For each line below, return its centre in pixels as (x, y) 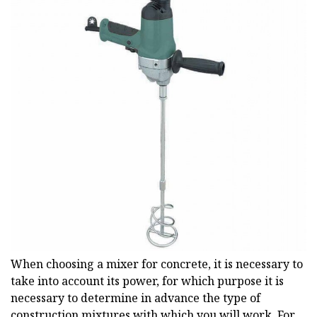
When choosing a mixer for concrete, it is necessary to (157, 264)
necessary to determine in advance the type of (136, 298)
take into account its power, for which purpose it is (147, 281)
